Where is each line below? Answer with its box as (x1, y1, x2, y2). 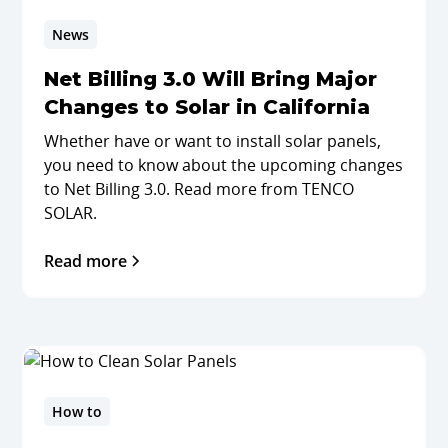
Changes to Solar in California (43, 94, 370, 119)
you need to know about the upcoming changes (43, 153, 403, 176)
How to (51, 402, 102, 422)
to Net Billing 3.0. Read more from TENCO (43, 177, 354, 200)
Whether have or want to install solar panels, (43, 129, 381, 152)
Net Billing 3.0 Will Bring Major (43, 66, 377, 91)
